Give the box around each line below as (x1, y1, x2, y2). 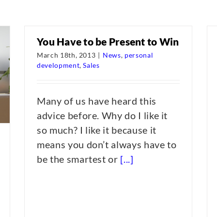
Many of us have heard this (37, 95, 156, 107)
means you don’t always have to (37, 139, 177, 150)
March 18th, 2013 (37, 51, 96, 59)
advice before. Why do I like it (37, 109, 170, 121)
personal (124, 51, 154, 59)
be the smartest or (37, 153, 121, 165)
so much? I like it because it (37, 124, 156, 136)
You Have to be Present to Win (37, 35, 179, 47)
